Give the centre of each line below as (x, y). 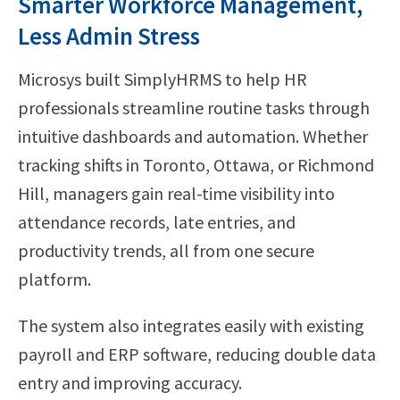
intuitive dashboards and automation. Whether (193, 136)
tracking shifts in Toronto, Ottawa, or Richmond (196, 164)
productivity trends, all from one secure (166, 250)
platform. (54, 279)
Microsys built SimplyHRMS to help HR (162, 79)
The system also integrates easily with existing (191, 325)
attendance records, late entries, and (157, 221)
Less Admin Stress (109, 35)
